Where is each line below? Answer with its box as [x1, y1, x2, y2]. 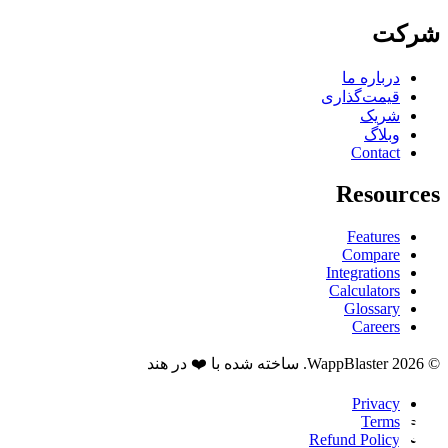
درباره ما [342, 68, 400, 86]
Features [347, 228, 400, 246]
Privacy [352, 395, 400, 413]
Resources [336, 181, 440, 208]
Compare [342, 246, 400, 264]
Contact [351, 143, 400, 161]
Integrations [326, 264, 400, 282]
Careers [352, 318, 400, 336]
